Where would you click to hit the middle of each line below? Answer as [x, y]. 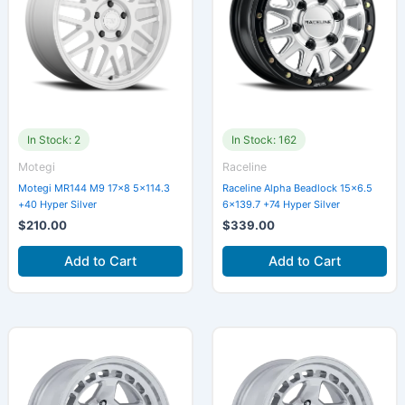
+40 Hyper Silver [57, 205]
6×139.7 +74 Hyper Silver [281, 205]
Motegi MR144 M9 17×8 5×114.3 [94, 188]
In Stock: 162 [264, 140]
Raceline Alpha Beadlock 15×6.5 [297, 188]
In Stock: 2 [53, 140]
